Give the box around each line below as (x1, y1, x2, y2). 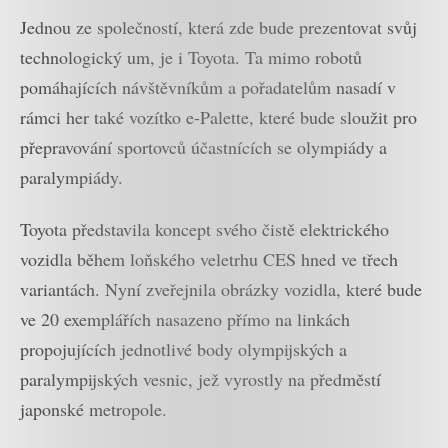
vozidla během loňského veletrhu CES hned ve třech (20, 247, 398, 272)
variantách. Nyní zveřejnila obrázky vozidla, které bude (20, 277, 422, 302)
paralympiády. (20, 164, 123, 189)
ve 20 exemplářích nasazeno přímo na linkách (20, 307, 350, 332)
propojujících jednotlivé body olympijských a (20, 337, 347, 362)
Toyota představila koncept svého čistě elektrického (20, 217, 389, 242)
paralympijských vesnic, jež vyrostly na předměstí (20, 367, 381, 392)
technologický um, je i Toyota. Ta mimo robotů (20, 44, 362, 69)
